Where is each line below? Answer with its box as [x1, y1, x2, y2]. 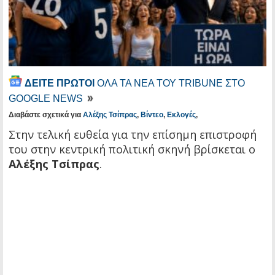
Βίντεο [141, 110, 163, 120]
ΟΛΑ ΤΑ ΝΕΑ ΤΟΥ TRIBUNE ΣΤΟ [95, 78, 245, 89]
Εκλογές [167, 110, 196, 120]
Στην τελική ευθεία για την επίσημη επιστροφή [9, 127, 257, 142]
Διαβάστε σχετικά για [9, 110, 83, 120]
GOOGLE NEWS [9, 93, 85, 104]
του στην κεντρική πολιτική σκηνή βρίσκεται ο [9, 142, 255, 157]
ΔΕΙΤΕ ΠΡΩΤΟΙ [25, 78, 95, 89]
